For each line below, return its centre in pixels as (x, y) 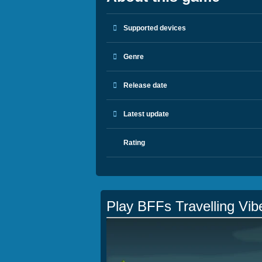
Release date (144, 85)
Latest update (145, 114)
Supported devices (154, 28)
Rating (133, 143)
